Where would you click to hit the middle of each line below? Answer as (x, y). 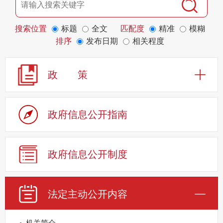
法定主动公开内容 (88, 194)
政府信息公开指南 (88, 115)
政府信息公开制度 (88, 155)
